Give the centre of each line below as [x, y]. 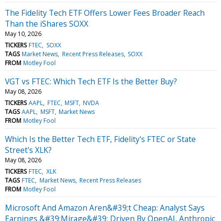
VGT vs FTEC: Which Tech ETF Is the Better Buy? [91, 81]
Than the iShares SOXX [47, 23]
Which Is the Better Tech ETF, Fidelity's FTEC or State [100, 139]
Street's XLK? [28, 150]
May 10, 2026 [23, 34]
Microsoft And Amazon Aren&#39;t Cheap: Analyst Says [105, 207]
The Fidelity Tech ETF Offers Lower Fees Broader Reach [105, 13]
